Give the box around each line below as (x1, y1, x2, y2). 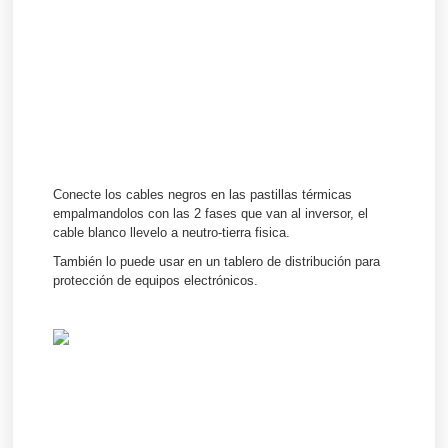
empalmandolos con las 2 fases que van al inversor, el (53, 205, 369, 221)
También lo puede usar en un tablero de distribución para (53, 253, 381, 269)
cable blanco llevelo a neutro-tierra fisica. (53, 224, 291, 240)
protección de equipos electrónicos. (53, 272, 259, 288)
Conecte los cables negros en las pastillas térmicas (53, 186, 353, 202)
